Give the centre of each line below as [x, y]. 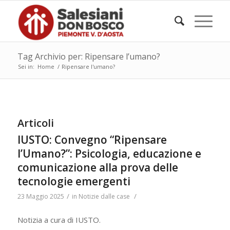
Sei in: [26, 66]
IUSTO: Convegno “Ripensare [92, 140]
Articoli [35, 123]
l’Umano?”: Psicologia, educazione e [109, 154]
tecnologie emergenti [74, 181]
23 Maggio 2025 [41, 196]
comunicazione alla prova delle [98, 167]
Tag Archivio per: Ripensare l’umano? [89, 56]
